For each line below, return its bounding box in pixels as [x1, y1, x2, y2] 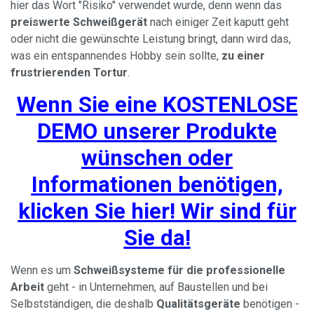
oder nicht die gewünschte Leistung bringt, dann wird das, [11, 32, 291, 46]
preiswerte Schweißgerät [11, 15, 147, 29]
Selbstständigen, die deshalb [11, 297, 156, 310]
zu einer [221, 49, 265, 62]
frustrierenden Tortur [11, 66, 128, 79]
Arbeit [11, 280, 44, 294]
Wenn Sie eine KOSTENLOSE [16, 92, 298, 118]
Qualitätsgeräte [156, 297, 240, 310]
